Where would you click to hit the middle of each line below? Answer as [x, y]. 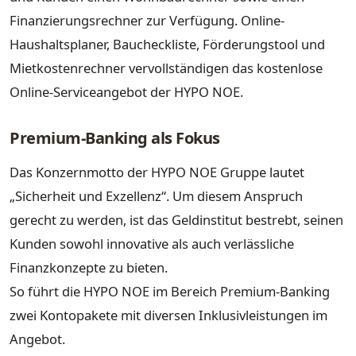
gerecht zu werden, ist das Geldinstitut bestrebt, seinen [176, 220]
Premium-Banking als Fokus [115, 137]
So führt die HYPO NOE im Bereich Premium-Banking [170, 292]
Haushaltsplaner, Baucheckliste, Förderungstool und [167, 44]
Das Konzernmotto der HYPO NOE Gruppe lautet [157, 172]
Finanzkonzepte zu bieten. [89, 268]
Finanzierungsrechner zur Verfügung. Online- [147, 20]
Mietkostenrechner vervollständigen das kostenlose [166, 68]
